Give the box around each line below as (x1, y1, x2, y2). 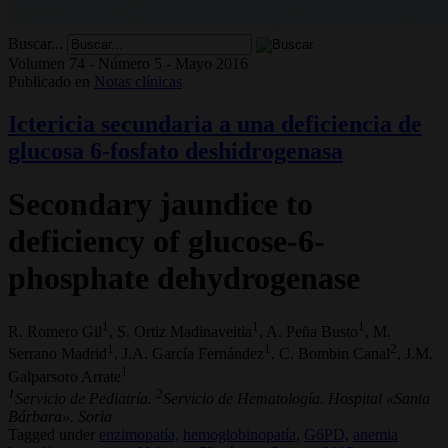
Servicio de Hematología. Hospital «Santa (163, 389, 430, 407)
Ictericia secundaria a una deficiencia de (8, 110, 422, 137)
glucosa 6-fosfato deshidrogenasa (8, 137, 343, 164)
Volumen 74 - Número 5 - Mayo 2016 (8, 54, 248, 72)
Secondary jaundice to (8, 186, 313, 223)
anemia (353, 425, 398, 443)
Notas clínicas (94, 72, 182, 90)
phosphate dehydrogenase (8, 260, 360, 297)
